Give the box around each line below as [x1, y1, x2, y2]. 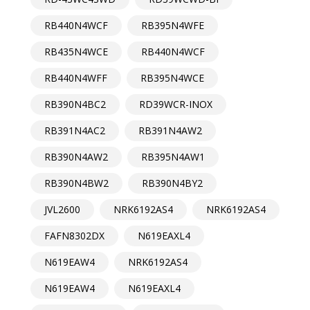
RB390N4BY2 [142, 176, 203, 190]
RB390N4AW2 [44, 150, 108, 164]
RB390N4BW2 [44, 176, 109, 190]
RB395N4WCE [140, 71, 204, 85]
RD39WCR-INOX [139, 98, 212, 111]
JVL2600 [44, 203, 80, 217]
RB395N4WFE [141, 19, 204, 33]
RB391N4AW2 [138, 124, 202, 138]
